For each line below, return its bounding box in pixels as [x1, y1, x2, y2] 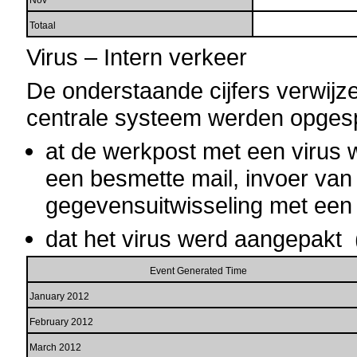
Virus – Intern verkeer [26, 44, 248, 70]
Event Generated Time [149, 265, 247, 277]
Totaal [29, 20, 57, 31]
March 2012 [29, 342, 82, 353]
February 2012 [29, 316, 94, 328]
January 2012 [29, 291, 90, 302]
